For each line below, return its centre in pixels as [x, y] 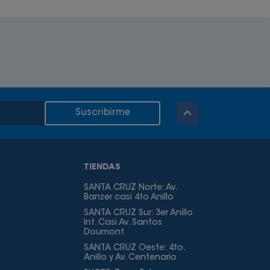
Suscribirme [102, 113]
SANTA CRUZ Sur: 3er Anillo [138, 213]
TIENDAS [102, 168]
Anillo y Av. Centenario [130, 258]
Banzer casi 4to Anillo [128, 198]
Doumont [104, 233]
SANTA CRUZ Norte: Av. [130, 188]
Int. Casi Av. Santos [123, 223]
